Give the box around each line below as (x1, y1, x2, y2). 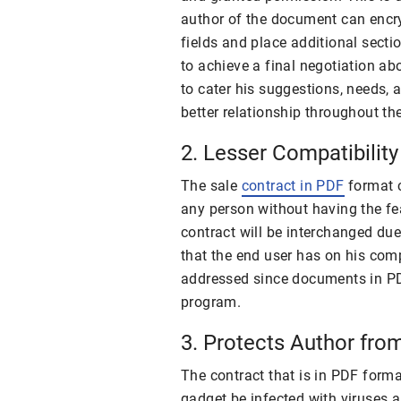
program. (181, 293, 242, 311)
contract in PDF (241, 176, 345, 194)
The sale (181, 176, 242, 194)
